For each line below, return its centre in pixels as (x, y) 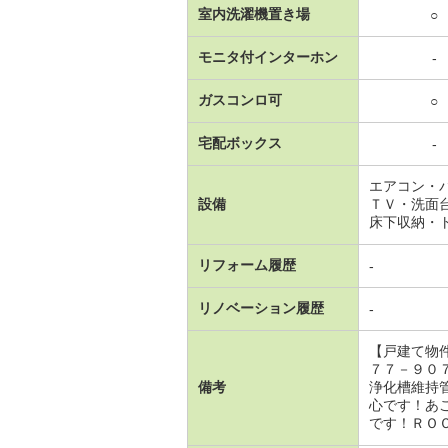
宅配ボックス (240, 143)
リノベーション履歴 (261, 308)
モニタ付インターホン (268, 57)
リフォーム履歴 (247, 265)
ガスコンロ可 (240, 100)
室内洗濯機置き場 (254, 14)
